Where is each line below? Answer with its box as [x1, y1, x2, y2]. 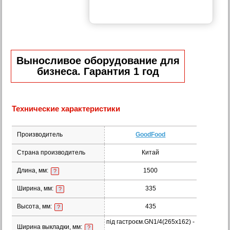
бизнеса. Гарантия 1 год [36, 66, 159, 77]
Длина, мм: [16, 167, 50, 174]
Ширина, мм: [16, 185, 55, 192]
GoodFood [136, 131, 166, 138]
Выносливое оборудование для [16, 55, 180, 66]
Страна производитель [16, 149, 85, 156]
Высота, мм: [16, 203, 53, 210]
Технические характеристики [12, 104, 121, 113]
